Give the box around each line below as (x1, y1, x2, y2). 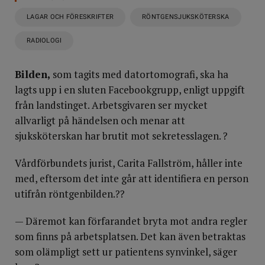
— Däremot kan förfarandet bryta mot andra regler (15, 214, 247, 228)
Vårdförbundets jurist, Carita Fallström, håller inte (15, 156, 243, 170)
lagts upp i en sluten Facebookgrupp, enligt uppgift (15, 83, 245, 96)
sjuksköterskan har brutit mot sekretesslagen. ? (15, 129, 228, 143)
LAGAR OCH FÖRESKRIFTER (27, 13, 114, 21)
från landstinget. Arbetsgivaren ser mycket (15, 98, 208, 112)
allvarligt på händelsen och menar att (15, 114, 185, 127)
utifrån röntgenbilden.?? (15, 187, 125, 201)
